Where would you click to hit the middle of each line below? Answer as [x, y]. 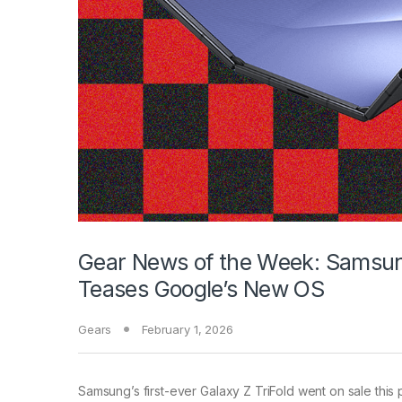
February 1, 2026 [187, 330]
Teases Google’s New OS [201, 289]
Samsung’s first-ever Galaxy [159, 391]
